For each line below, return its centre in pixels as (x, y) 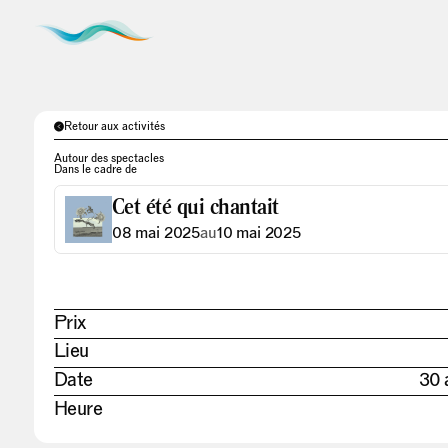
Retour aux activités (114, 125)
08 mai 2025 (156, 232)
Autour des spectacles (108, 157)
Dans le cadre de (95, 168)
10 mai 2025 (258, 232)
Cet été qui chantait (195, 207)
